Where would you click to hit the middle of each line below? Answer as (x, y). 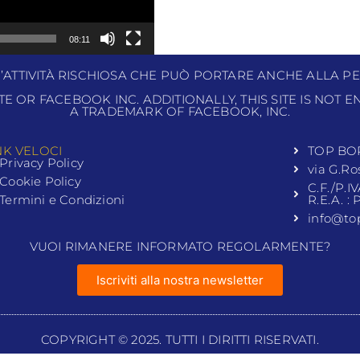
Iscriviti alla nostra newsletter (180, 280)
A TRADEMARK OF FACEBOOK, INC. (180, 111)
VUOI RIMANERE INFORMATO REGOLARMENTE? (180, 247)
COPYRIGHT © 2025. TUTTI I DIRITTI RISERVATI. (180, 339)
